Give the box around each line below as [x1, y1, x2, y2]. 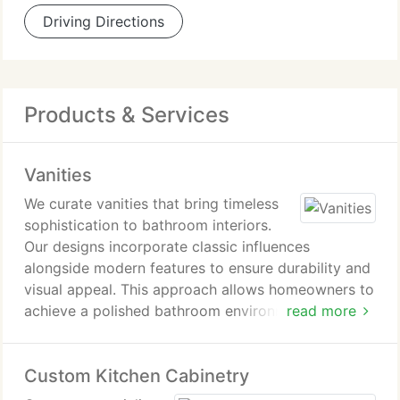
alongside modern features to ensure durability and [24, 259, 371, 277]
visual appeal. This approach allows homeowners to [24, 280, 374, 298]
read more [286, 302, 356, 320]
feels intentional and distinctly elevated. [24, 323, 293, 341]
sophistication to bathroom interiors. [24, 216, 271, 234]
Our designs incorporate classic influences [24, 237, 310, 255]
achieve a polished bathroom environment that [24, 302, 340, 320]
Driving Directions [43, 12, 164, 30]
